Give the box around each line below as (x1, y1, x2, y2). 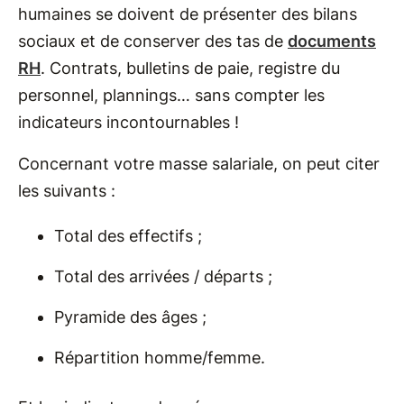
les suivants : (18, 181, 115, 200)
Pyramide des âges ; (54, 308, 207, 326)
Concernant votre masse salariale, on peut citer (18, 154, 380, 173)
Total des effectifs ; (54, 226, 202, 245)
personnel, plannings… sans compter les (18, 86, 325, 105)
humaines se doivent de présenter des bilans (18, 5, 357, 23)
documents (288, 32, 376, 50)
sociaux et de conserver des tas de (18, 32, 288, 50)
